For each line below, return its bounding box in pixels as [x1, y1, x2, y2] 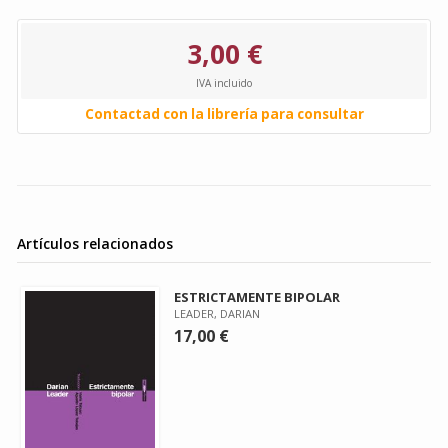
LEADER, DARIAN [174, 306, 261, 321]
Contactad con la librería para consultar [84, 105, 364, 123]
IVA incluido [196, 76, 252, 90]
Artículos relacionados [17, 234, 173, 253]
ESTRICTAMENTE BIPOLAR [174, 288, 341, 306]
